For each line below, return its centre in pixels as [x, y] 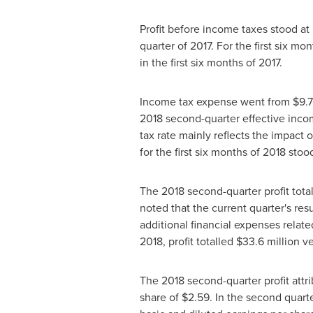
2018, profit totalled [188, 241]
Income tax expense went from [216, 101]
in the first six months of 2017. [211, 62]
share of [160, 297]
